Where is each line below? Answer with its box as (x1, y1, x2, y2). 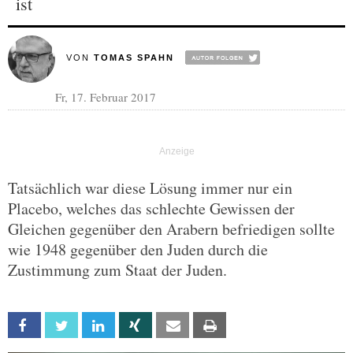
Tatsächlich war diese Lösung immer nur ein (8, 177, 292, 199)
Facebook (39, 319, 86, 333)
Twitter (76, 319, 112, 333)
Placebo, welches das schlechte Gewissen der (8, 198, 295, 219)
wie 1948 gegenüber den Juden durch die (8, 239, 268, 260)
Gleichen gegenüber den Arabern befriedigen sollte (8, 218, 335, 240)
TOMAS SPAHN (93, 53, 174, 62)
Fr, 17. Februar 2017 (55, 89, 156, 105)
